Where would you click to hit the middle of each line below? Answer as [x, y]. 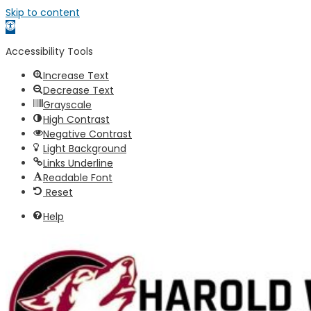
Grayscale [67, 105]
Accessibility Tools [49, 51]
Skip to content [43, 12]
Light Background [85, 149]
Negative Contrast [87, 134]
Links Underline [78, 163]
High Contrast [76, 119]
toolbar [22, 41]
